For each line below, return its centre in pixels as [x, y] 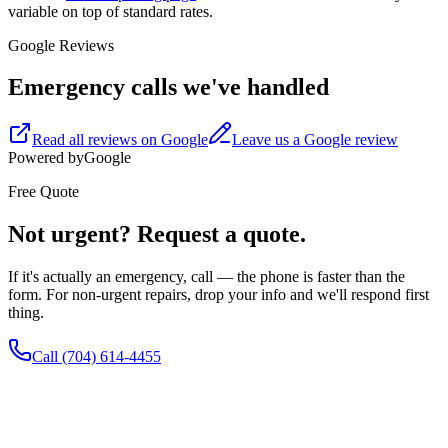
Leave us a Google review [315, 140]
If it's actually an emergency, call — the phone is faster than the [206, 277]
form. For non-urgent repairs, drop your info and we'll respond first [218, 295]
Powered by [46, 158]
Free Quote [43, 192]
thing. [26, 313]
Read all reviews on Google [120, 140]
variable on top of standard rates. [110, 11]
